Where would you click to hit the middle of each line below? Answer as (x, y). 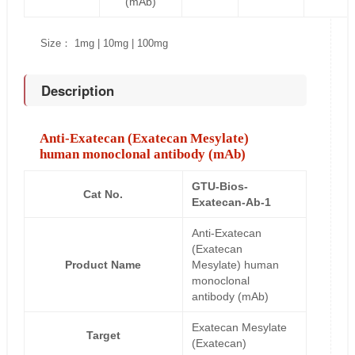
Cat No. (103, 194)
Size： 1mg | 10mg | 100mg (104, 43)
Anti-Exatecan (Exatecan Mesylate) (144, 138)
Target (103, 335)
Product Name (103, 265)
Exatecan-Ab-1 (231, 202)
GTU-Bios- (219, 186)
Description (77, 90)
